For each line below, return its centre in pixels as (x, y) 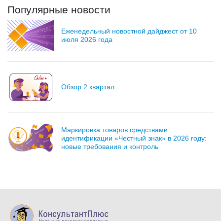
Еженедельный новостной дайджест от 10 (129, 31)
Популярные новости (59, 10)
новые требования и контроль (110, 147)
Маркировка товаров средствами (114, 130)
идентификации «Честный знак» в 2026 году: (134, 138)
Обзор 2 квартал (88, 87)
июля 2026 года (87, 39)
